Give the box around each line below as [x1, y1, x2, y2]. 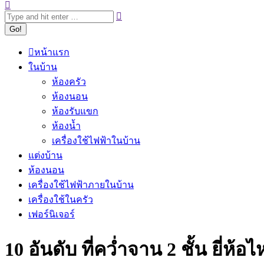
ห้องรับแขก [52, 106, 98, 116]
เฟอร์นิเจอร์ [28, 209, 75, 219]
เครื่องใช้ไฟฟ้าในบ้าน [52, 136, 140, 146]
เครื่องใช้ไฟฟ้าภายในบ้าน [28, 180, 134, 190]
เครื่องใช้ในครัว [28, 194, 93, 204]
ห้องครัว [52, 77, 86, 87]
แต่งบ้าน [28, 150, 62, 160]
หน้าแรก [34, 47, 70, 57]
